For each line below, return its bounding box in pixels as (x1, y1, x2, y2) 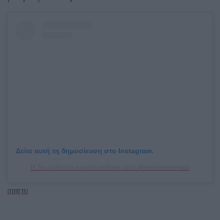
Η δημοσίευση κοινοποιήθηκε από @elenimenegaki (30, 163, 190, 171)
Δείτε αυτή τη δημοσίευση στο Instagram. (16, 146, 154, 155)
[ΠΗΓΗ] (7, 186, 28, 194)
